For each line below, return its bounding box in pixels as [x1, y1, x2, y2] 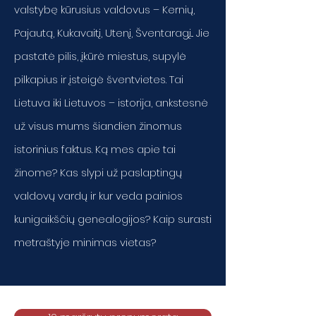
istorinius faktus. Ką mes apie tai [14, 142, 176, 157]
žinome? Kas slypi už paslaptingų [14, 165, 182, 180]
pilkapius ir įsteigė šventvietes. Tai [14, 72, 183, 87]
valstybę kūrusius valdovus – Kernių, [14, 2, 195, 17]
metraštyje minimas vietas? [14, 235, 156, 250]
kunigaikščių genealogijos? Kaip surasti [14, 212, 212, 226]
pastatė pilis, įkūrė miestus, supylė [14, 49, 186, 63]
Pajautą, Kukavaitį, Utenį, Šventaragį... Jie [14, 25, 209, 40]
